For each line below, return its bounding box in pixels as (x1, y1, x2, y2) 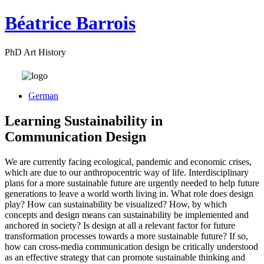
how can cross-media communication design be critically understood (5, 241, 258, 252)
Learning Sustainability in (5, 113, 163, 128)
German (28, 90, 58, 101)
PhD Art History (5, 47, 66, 57)
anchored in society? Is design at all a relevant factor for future (5, 220, 235, 230)
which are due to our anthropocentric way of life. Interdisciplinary (5, 167, 249, 177)
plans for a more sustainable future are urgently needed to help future (5, 177, 259, 188)
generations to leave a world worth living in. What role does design (5, 188, 253, 199)
